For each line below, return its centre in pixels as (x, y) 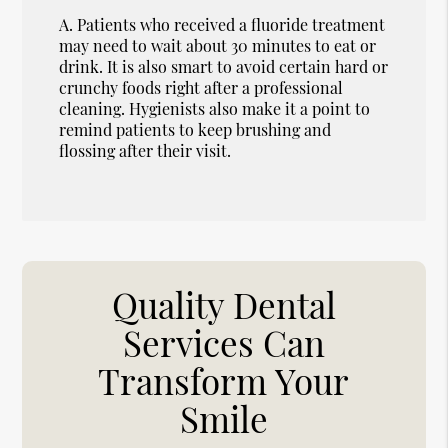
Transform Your (224, 380)
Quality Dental (223, 304)
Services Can (223, 342)
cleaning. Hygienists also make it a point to (215, 108)
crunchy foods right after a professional (201, 87)
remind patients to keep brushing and (195, 129)
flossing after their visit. (145, 150)
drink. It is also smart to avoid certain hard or (224, 66)
